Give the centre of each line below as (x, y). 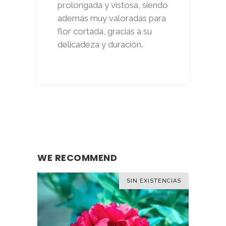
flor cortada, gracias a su (105, 31)
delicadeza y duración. (100, 44)
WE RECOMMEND (77, 157)
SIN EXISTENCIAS (154, 181)
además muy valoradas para (112, 18)
